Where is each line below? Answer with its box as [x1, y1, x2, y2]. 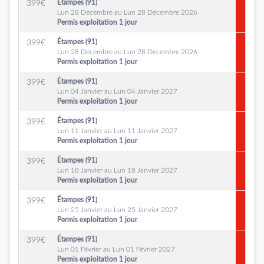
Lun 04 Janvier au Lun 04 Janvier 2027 [57, 88, 177, 95]
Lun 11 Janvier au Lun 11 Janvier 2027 [57, 127, 177, 134]
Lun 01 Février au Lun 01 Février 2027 [57, 246, 175, 253]
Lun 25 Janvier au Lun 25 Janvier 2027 [57, 206, 177, 213]
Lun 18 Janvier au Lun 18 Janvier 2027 [57, 167, 177, 174]
